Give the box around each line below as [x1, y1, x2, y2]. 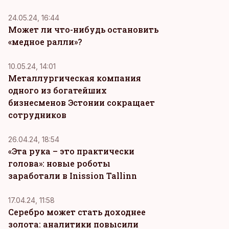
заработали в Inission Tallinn [8, 170, 137, 181]
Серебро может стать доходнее [8, 207, 146, 217]
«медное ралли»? [8, 36, 82, 47]
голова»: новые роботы [8, 158, 110, 169]
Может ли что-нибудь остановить [8, 24, 158, 35]
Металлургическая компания [8, 73, 141, 83]
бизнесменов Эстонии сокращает [8, 97, 155, 108]
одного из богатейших [8, 85, 107, 96]
